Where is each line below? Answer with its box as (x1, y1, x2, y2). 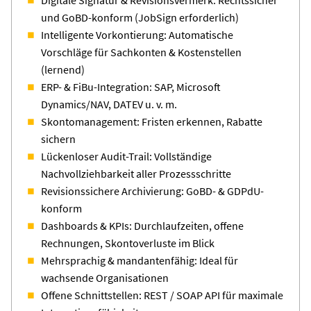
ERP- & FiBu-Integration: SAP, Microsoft (41, 79, 221, 94)
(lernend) (41, 62, 85, 76)
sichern (41, 131, 76, 146)
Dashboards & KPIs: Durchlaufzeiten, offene (41, 218, 244, 233)
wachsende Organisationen (41, 270, 169, 285)
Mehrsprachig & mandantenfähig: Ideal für (41, 253, 238, 267)
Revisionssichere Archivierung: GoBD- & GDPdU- (41, 183, 264, 198)
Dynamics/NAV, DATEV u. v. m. (41, 96, 177, 111)
